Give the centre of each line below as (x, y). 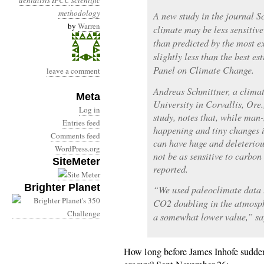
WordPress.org (77, 148)
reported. (171, 169)
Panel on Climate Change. (204, 70)
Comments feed (75, 136)
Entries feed (81, 123)
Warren (89, 26)
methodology (79, 13)
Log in (90, 110)
